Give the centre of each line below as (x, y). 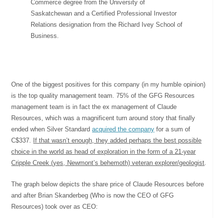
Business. (45, 36)
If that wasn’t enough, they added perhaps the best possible (118, 140)
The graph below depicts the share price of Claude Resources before (108, 184)
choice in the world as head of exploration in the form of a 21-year (104, 151)
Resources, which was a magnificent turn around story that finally (103, 118)
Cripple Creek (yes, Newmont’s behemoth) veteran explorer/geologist (108, 163)
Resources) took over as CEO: (55, 206)
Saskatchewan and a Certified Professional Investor (104, 13)
